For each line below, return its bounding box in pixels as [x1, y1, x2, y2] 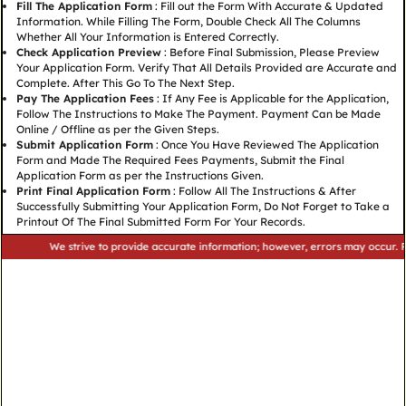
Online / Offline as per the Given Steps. [15, 122, 219, 137]
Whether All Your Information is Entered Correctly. [15, 30, 279, 44]
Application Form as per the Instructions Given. [15, 169, 264, 183]
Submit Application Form [15, 138, 153, 152]
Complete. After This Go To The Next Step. [15, 76, 235, 91]
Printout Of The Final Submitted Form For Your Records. [15, 215, 305, 229]
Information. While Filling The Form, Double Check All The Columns [15, 14, 361, 29]
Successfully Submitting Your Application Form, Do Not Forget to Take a [15, 199, 390, 214]
